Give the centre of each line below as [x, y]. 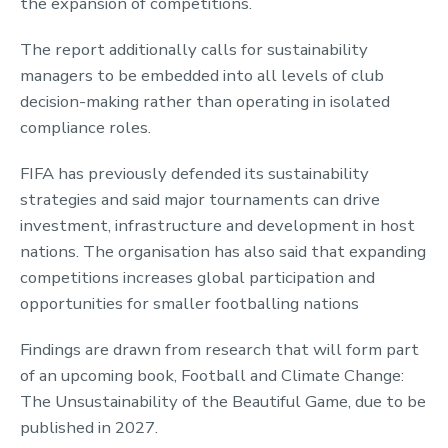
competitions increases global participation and [197, 277]
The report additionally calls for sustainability [194, 49]
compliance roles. [85, 127]
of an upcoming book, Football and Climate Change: [212, 375]
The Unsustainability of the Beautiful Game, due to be [223, 401]
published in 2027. [89, 427]
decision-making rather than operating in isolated [205, 101]
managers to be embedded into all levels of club [202, 75]
